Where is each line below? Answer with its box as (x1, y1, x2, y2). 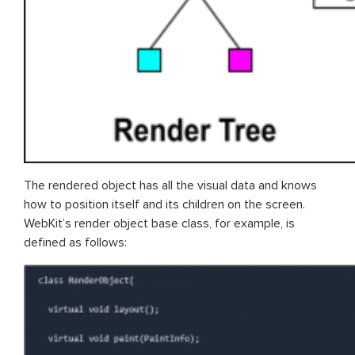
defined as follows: (24, 234, 127, 250)
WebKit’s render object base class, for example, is (24, 215, 295, 231)
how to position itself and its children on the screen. (24, 196, 305, 212)
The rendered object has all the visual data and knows (24, 177, 317, 193)
